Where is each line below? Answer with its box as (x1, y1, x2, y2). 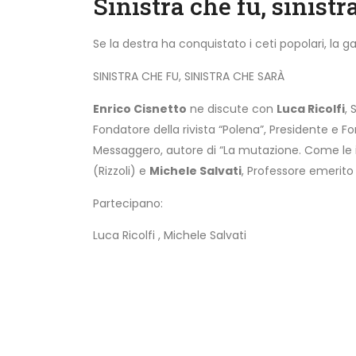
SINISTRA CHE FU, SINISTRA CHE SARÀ (93, 68, 284, 84)
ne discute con (187, 100, 277, 117)
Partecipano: (93, 195, 163, 211)
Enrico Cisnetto (93, 100, 187, 117)
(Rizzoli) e (93, 162, 149, 179)
